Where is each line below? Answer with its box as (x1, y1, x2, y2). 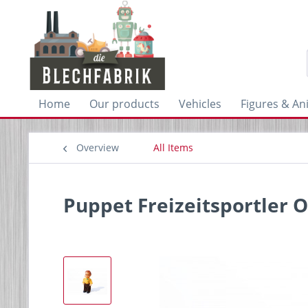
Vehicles (179, 96, 221, 111)
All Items (153, 141, 193, 154)
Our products (89, 96, 159, 111)
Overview (76, 141, 119, 154)
